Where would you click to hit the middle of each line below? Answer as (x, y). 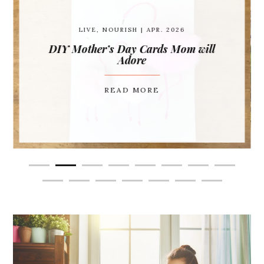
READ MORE (132, 90)
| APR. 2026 (161, 30)
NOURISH (120, 30)
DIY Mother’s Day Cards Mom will (132, 49)
